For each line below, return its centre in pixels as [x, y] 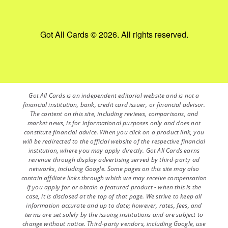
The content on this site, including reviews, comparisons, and [114, 113]
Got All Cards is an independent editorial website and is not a [114, 95]
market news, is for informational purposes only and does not [114, 123]
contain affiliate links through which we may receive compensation [114, 178]
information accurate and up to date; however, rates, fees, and [114, 205]
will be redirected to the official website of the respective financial [114, 141]
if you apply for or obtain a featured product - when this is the [114, 187]
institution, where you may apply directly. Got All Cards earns [114, 150]
